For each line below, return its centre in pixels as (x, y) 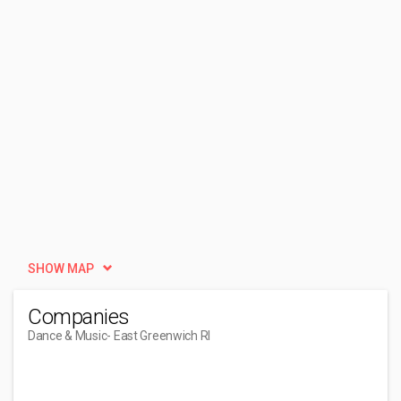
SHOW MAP (61, 269)
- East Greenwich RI (159, 336)
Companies (79, 317)
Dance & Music (68, 336)
